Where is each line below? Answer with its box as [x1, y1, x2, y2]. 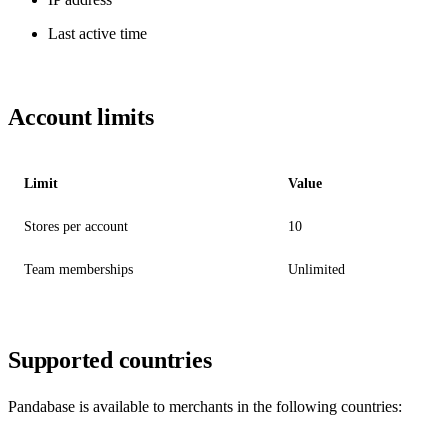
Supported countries [8, 347, 212, 374]
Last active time [48, 25, 147, 43]
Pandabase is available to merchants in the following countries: [8, 398, 402, 416]
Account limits [8, 104, 154, 131]
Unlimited [288, 261, 345, 278]
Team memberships [24, 261, 133, 278]
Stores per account [24, 218, 128, 235]
